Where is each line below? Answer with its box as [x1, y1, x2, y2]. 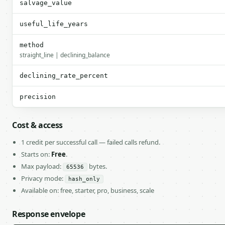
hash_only [68, 176, 100, 182]
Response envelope [12, 208, 85, 219]
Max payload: [21, 162, 63, 171]
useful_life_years [20, 20, 88, 28]
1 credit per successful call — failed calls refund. [21, 138, 160, 147]
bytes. [87, 162, 107, 171]
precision [20, 93, 56, 100]
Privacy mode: [21, 174, 65, 183]
